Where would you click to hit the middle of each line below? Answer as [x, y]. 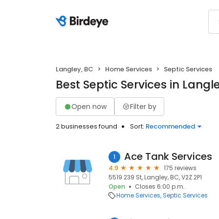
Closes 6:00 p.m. [160, 186]
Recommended [170, 126]
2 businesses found [87, 126]
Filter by [143, 106]
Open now [89, 106]
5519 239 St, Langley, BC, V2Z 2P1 [155, 177]
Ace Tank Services [168, 156]
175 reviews [180, 168]
